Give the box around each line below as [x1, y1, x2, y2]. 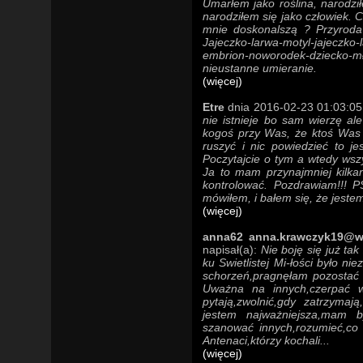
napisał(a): [203, 243, 261, 256]
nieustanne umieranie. [203, 62, 317, 75]
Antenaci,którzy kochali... [203, 334, 330, 347]
